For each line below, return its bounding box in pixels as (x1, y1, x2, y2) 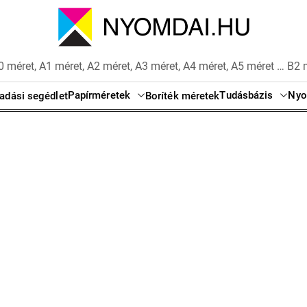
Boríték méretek (145, 89, 220, 102)
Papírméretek (67, 89, 130, 102)
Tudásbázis (219, 89, 273, 102)
